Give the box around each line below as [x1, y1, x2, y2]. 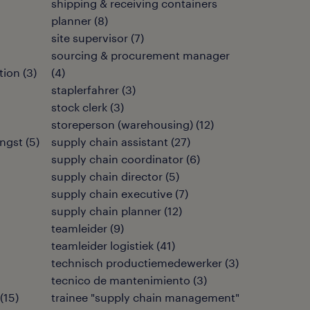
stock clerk [51, 100, 107, 113]
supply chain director [51, 170, 163, 183]
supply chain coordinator [51, 152, 183, 165]
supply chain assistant [51, 135, 168, 148]
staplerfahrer [51, 83, 119, 96]
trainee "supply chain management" [51, 291, 239, 304]
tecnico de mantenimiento [51, 273, 190, 286]
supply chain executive [51, 187, 172, 200]
